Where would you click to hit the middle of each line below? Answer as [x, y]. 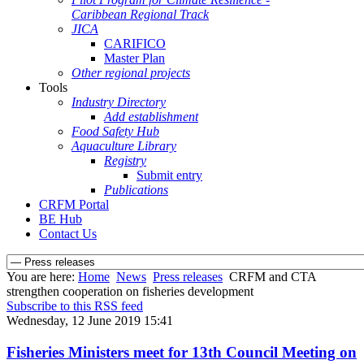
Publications [136, 190]
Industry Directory [119, 102]
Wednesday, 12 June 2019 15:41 [90, 321]
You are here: [42, 277]
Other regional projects [131, 73]
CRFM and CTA [273, 277]
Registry [125, 160]
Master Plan [134, 58]
